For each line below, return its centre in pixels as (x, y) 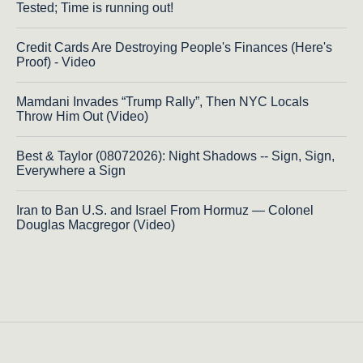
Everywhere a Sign (71, 171)
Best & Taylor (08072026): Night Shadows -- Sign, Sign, (175, 156)
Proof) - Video (56, 62)
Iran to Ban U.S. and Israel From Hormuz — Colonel (165, 211)
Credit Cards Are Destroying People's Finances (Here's (174, 48)
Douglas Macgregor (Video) (96, 225)
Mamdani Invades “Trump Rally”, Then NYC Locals (162, 102)
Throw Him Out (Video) (82, 117)
